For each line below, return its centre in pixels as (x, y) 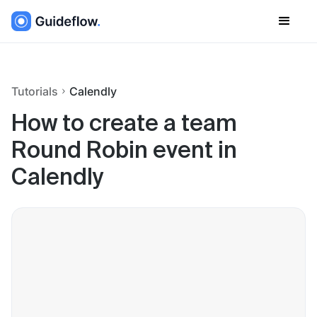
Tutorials (35, 91)
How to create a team (124, 125)
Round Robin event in (124, 151)
